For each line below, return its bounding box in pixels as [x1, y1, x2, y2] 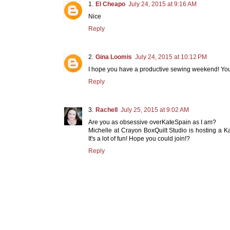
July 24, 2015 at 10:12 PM [135, 53, 207, 61]
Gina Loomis [95, 53, 132, 61]
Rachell [95, 106, 118, 113]
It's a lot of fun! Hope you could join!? [88, 135, 190, 142]
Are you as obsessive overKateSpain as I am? [88, 118, 216, 126]
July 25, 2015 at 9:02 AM [121, 106, 189, 113]
